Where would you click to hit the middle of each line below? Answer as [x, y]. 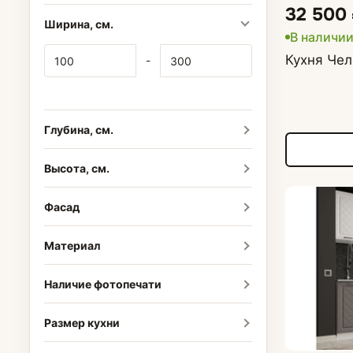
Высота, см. [76, 168]
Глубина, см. [78, 129]
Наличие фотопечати [102, 284]
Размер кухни [82, 322]
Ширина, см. [78, 24]
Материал [72, 245]
